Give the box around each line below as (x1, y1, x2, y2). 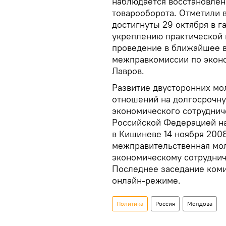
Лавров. (112, 65, 144, 77)
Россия (155, 199, 175, 207)
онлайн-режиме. (112, 174, 181, 186)
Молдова (187, 199, 212, 207)
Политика (117, 199, 143, 207)
